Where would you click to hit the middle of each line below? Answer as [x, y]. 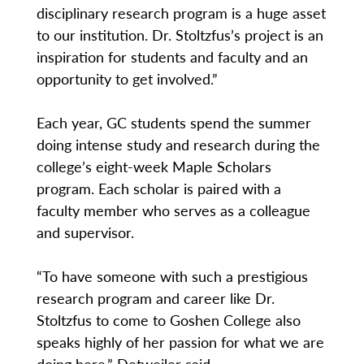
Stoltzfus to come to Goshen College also [168, 320]
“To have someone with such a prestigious [172, 276]
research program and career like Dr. [155, 298]
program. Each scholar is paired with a [158, 188]
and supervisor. [85, 232]
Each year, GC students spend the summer [173, 123]
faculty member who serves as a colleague [173, 210]
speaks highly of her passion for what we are [180, 342]
